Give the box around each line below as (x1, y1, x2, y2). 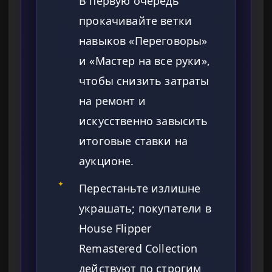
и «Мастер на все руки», (79, 53, 210, 69)
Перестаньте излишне (79, 181, 201, 196)
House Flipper (79, 221, 152, 236)
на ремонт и (79, 93, 146, 109)
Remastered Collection (79, 241, 198, 256)
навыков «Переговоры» (79, 33, 208, 49)
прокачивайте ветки (79, 13, 192, 29)
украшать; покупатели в (79, 201, 211, 216)
